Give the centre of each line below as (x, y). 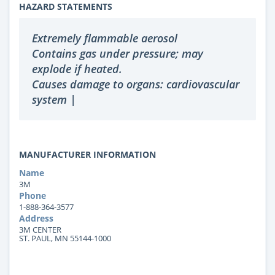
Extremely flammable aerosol (105, 38)
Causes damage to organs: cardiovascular (136, 84)
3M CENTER (40, 229)
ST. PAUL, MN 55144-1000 (65, 238)
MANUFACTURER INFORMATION (87, 154)
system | (54, 99)
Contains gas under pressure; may (118, 53)
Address (36, 218)
